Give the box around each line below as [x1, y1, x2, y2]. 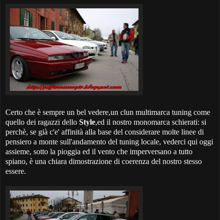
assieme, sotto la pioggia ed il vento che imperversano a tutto [5, 147, 192, 156]
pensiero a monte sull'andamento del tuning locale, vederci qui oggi [5, 137, 213, 146]
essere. [5, 167, 26, 176]
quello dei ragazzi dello [5, 118, 79, 127]
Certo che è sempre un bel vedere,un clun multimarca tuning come [5, 108, 210, 117]
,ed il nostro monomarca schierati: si [95, 118, 206, 127]
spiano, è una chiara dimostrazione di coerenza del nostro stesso [5, 157, 202, 166]
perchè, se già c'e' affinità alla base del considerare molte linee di [5, 128, 204, 137]
